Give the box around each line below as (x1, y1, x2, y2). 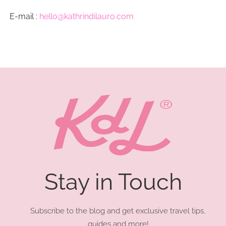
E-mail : (9, 12, 39, 21)
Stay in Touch (44, 168, 182, 195)
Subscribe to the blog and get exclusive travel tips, (30, 206, 206, 215)
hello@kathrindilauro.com (39, 12, 134, 21)
